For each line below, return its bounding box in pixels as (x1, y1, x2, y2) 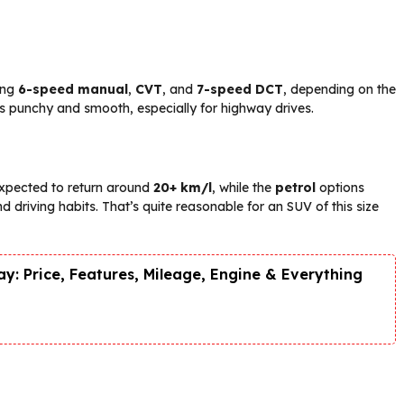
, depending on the (283, 80, 396, 97)
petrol (275, 179, 316, 196)
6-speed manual (18, 80, 128, 97)
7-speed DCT (197, 80, 283, 97)
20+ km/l (153, 179, 212, 196)
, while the (212, 179, 275, 196)
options (316, 179, 364, 196)
